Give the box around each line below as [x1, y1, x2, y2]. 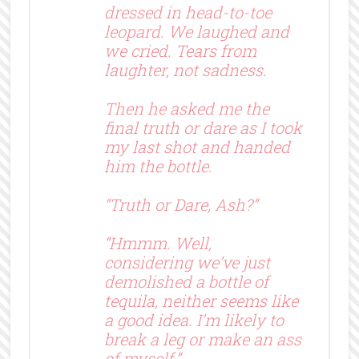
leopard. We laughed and [103, 20, 289, 42]
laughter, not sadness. [103, 58, 267, 80]
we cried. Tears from [103, 39, 256, 61]
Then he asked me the [103, 97, 269, 119]
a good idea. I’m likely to [103, 309, 284, 330]
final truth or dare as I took [103, 116, 302, 138]
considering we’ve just [103, 251, 270, 272]
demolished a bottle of [103, 270, 268, 292]
